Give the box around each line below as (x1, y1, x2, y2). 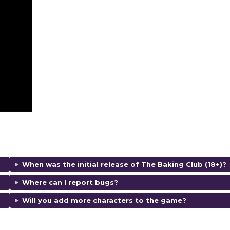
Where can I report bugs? (22, 178, 118, 186)
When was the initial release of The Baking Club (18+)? (22, 160, 226, 168)
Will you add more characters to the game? (22, 196, 186, 204)
